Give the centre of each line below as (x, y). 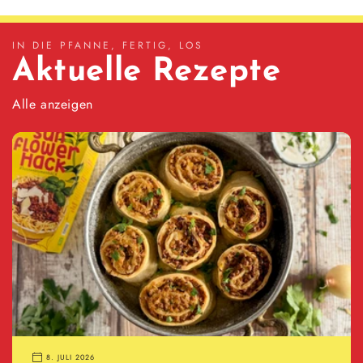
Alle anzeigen (53, 104)
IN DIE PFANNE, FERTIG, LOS (108, 45)
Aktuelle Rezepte (147, 72)
